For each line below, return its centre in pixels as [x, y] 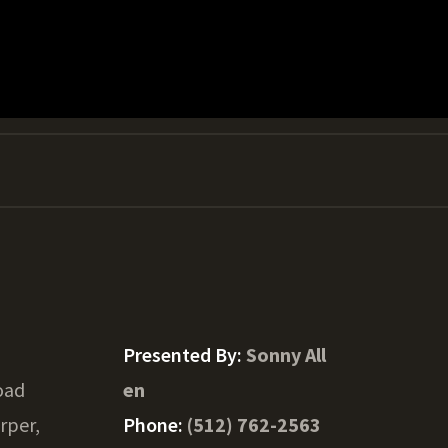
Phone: [154, 424]
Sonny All [285, 354]
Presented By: [184, 354]
